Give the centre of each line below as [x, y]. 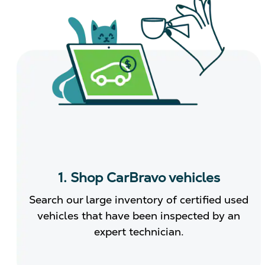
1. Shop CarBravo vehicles [139, 178]
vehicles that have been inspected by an [139, 216]
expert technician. [139, 232]
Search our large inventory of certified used [139, 200]
